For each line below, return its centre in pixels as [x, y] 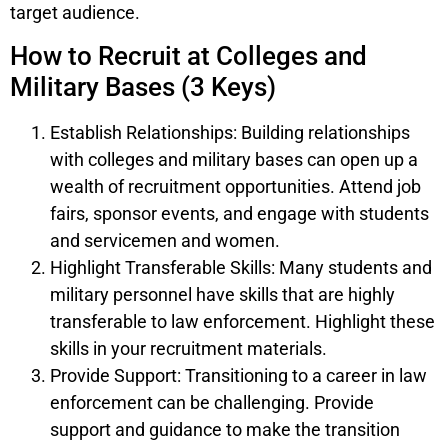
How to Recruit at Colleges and [188, 55]
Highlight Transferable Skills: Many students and [241, 267]
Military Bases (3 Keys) [143, 86]
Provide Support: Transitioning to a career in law [238, 375]
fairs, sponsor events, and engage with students [239, 213]
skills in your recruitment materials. [188, 348]
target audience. [75, 13]
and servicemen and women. [165, 240]
